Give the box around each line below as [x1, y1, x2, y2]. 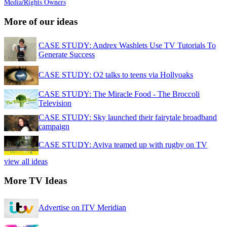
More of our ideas [4, 16, 78, 27]
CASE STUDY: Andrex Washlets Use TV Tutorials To [39, 41, 216, 50]
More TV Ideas [4, 175, 67, 186]
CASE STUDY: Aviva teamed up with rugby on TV [39, 140, 207, 149]
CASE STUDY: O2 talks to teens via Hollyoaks [39, 70, 193, 79]
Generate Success [39, 50, 95, 59]
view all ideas [4, 157, 48, 166]
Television [39, 98, 71, 107]
